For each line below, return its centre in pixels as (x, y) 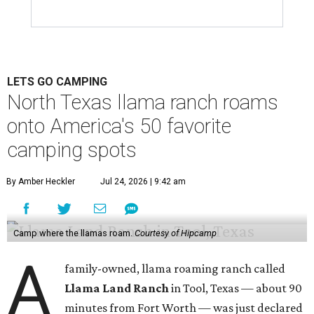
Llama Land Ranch (118, 288)
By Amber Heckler (41, 182)
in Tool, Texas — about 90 (237, 288)
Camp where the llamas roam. (74, 233)
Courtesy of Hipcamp (175, 233)
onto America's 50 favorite (119, 127)
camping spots (72, 150)
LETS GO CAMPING (57, 82)
